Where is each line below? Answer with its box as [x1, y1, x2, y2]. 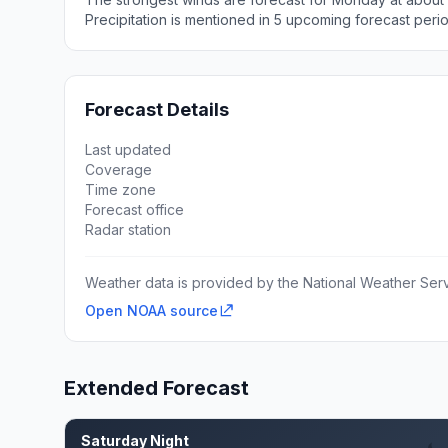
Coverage [85, 161, 152, 178]
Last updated [85, 141, 171, 158]
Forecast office [85, 201, 184, 218]
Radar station [85, 221, 171, 238]
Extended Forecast [64, 376, 249, 400]
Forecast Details [85, 99, 229, 120]
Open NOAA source [85, 302, 218, 319]
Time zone [85, 181, 156, 198]
